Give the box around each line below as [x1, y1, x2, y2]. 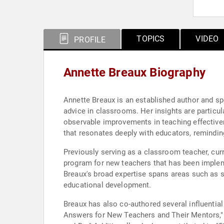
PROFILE [72, 35, 106, 44]
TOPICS [136, 34, 165, 43]
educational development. [63, 180, 151, 189]
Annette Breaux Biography [63, 65, 205, 79]
